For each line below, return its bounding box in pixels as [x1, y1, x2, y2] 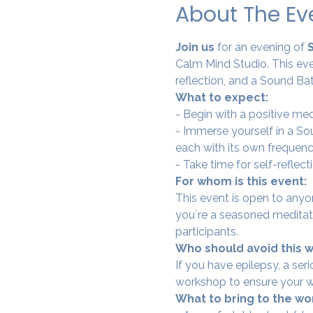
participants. [175, 224, 238, 238]
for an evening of [217, 40, 305, 54]
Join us [175, 40, 217, 54]
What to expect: [175, 90, 268, 104]
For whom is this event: [175, 174, 307, 188]
